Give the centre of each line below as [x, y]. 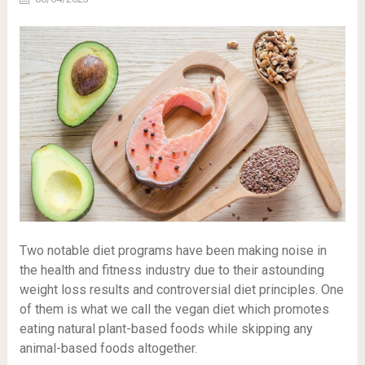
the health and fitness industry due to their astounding [172, 270]
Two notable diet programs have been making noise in [173, 251]
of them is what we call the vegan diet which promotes [174, 310]
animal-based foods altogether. [108, 349]
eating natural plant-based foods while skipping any [166, 329]
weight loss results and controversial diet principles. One [181, 290]
